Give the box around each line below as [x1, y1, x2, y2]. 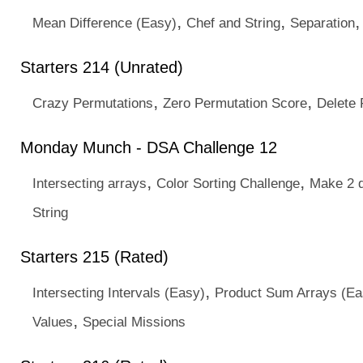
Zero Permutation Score [163, 95, 307, 111]
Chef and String [186, 15, 280, 31]
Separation [290, 15, 355, 31]
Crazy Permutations [32, 95, 153, 111]
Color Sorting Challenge [156, 175, 300, 191]
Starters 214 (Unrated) [20, 58, 183, 76]
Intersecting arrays [32, 175, 147, 191]
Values [32, 314, 73, 330]
